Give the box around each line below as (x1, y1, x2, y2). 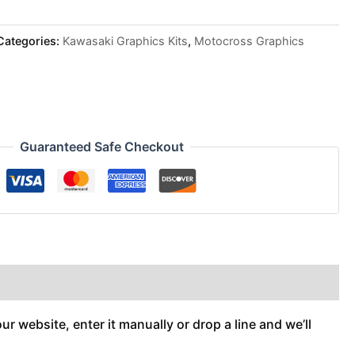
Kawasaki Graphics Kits (63, 33, 189, 48)
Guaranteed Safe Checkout (19, 139, 184, 155)
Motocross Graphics (194, 33, 305, 48)
